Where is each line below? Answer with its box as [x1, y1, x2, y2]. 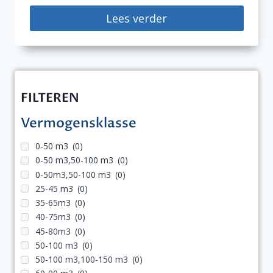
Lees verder [106, 10, 167, 26]
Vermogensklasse [21, 113, 136, 132]
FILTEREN [21, 89, 79, 106]
